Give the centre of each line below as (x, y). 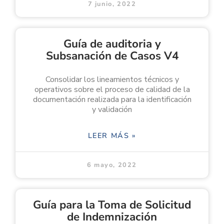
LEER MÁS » (112, 135)
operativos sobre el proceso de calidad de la (112, 89)
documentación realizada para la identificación (112, 99)
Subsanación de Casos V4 (112, 55)
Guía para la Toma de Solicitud (112, 204)
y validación (112, 109)
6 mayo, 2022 (112, 165)
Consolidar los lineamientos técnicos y (112, 79)
